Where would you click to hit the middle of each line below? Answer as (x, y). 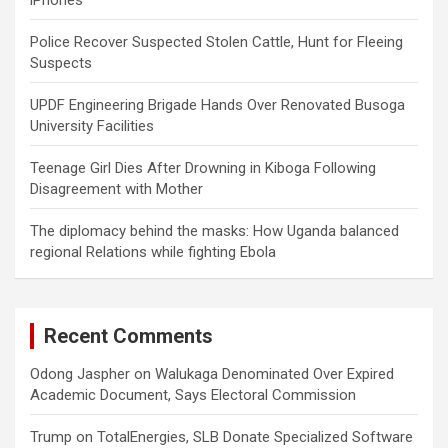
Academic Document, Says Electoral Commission (193, 395)
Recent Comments (128, 336)
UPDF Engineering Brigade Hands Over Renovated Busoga (217, 105)
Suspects (61, 63)
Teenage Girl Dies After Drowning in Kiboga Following (203, 168)
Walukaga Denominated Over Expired (274, 374)
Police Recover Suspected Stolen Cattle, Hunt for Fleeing (216, 42)
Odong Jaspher (80, 374)
